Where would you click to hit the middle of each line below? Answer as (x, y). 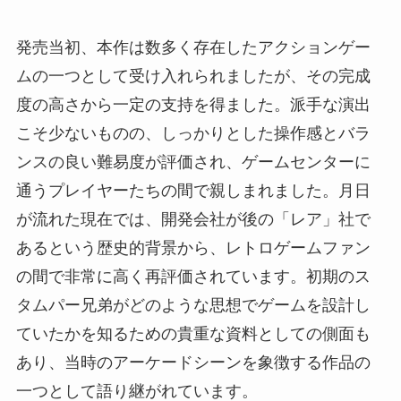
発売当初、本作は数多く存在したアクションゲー (193, 47)
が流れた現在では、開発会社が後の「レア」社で (193, 219)
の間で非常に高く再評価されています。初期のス (193, 276)
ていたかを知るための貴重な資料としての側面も (193, 333)
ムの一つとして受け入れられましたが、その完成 (193, 76)
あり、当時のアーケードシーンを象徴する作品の (193, 362)
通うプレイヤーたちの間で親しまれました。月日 (193, 190)
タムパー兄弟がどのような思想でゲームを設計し (193, 305)
